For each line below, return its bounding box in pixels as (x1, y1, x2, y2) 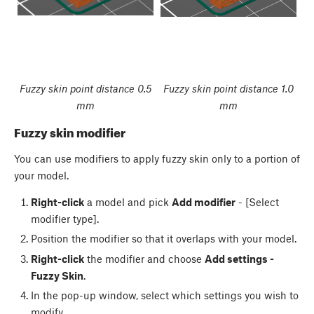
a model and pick (83, 196, 172, 209)
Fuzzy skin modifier (14, 125, 125, 139)
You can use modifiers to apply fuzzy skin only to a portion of (14, 152, 300, 165)
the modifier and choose (83, 252, 205, 265)
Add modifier (171, 196, 235, 209)
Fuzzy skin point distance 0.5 (19, 81, 152, 95)
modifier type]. (30, 212, 102, 226)
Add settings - (204, 252, 274, 265)
